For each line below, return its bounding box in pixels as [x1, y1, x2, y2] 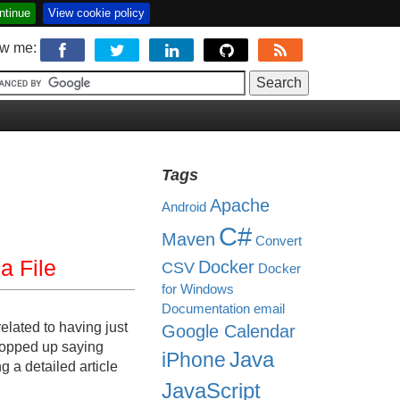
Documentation [162, 302, 250, 316]
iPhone [162, 348, 226, 371]
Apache [210, 196, 270, 215]
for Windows [162, 282, 234, 296]
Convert [255, 234, 302, 248]
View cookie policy [47, 6, 145, 20]
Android [162, 200, 206, 214]
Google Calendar [162, 321, 296, 341]
